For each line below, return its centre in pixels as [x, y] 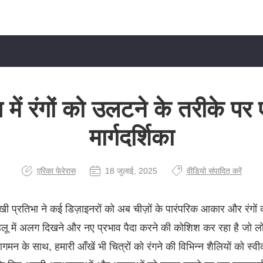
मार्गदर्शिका [131, 137]
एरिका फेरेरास [56, 171]
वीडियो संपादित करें [214, 171]
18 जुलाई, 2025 [131, 171]
